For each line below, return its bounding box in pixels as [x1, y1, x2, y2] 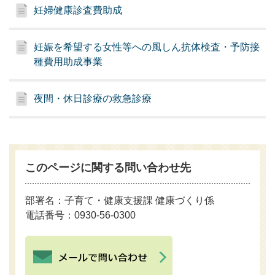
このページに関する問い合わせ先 [25, 161, 192, 174]
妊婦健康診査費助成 [34, 5, 123, 16]
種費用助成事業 [34, 56, 103, 68]
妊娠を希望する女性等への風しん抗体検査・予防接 [34, 42, 260, 53]
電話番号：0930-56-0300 [25, 209, 136, 220]
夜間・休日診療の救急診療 [34, 93, 152, 104]
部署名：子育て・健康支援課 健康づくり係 [25, 195, 215, 206]
